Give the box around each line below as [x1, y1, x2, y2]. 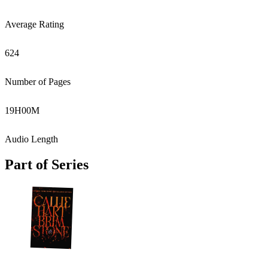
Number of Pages [5, 77, 71, 87]
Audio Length [5, 134, 58, 144]
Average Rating [5, 19, 64, 29]
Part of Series [5, 156, 89, 172]
